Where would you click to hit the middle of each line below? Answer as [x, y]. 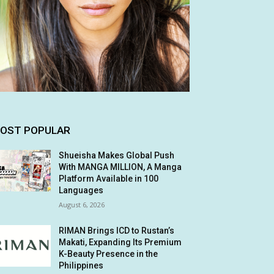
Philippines [81, 265]
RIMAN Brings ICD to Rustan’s [117, 231]
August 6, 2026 [82, 205]
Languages [81, 190]
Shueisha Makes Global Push [117, 155]
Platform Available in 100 [109, 179]
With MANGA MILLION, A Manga [120, 167]
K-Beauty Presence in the [109, 254]
